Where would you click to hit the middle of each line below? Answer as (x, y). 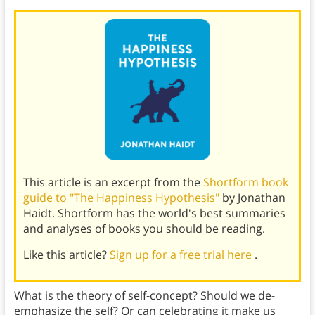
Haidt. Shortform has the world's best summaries (154, 213)
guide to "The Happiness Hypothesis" (122, 197)
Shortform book (245, 182)
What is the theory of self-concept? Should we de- (144, 295)
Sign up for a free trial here (182, 254)
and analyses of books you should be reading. (144, 228)
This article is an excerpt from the (113, 182)
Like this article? (66, 254)
